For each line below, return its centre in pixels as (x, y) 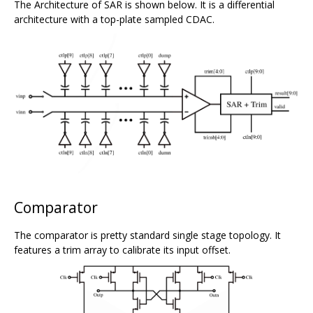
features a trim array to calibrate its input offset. (122, 250)
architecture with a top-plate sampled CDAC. (114, 19)
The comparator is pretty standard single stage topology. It (147, 235)
